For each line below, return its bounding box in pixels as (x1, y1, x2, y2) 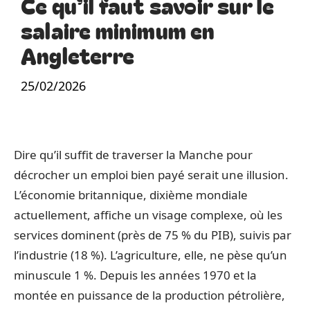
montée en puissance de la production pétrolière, (14, 287, 285, 303)
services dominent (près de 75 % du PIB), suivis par (14, 227, 291, 243)
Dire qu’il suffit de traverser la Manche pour (14, 147, 253, 163)
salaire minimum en (21, 14, 215, 46)
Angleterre (21, 39, 134, 71)
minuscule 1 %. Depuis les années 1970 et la (14, 267, 257, 283)
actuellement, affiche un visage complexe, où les (14, 207, 282, 223)
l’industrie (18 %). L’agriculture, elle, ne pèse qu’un (14, 247, 287, 263)
